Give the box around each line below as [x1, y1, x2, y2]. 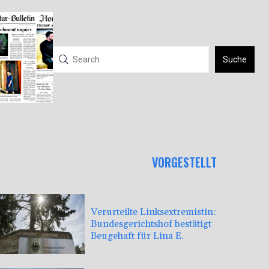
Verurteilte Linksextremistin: [91, 205, 216, 218]
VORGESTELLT [152, 153, 217, 172]
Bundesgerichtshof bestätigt [91, 217, 211, 230]
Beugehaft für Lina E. [91, 229, 184, 242]
